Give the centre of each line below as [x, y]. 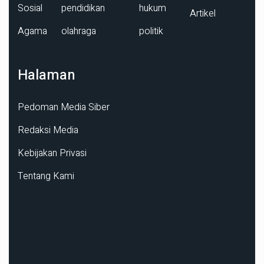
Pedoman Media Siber [64, 107]
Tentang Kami [46, 176]
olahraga [79, 31]
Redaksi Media [48, 130]
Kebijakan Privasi [52, 153]
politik [151, 31]
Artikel [203, 13]
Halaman [47, 75]
